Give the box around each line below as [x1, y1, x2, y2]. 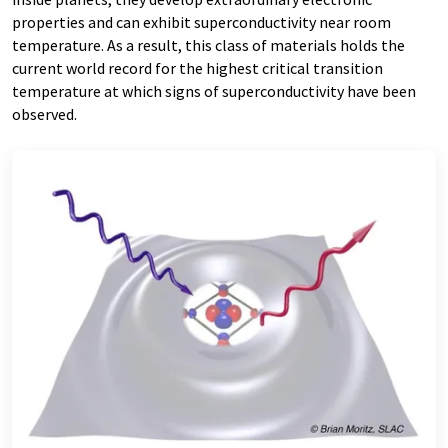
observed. [12, 104, 77, 124]
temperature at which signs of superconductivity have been [12, 81, 416, 101]
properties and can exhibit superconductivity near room [12, 12, 391, 32]
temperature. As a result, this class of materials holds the [12, 35, 405, 55]
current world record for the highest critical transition [12, 58, 383, 78]
